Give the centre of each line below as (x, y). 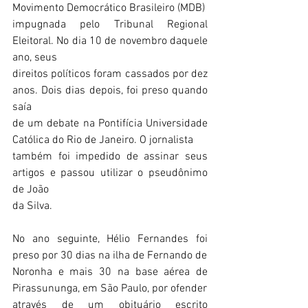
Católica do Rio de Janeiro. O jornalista (103, 140)
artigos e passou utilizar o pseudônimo (110, 173)
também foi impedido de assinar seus (110, 157)
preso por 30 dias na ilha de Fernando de (110, 256)
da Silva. (32, 206)
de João (31, 190)
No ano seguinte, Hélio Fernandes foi (110, 239)
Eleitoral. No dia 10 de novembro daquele (110, 41)
